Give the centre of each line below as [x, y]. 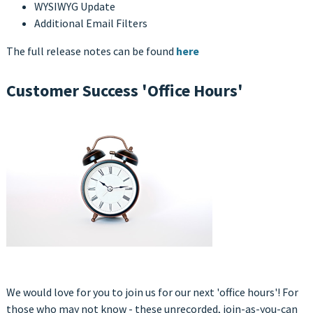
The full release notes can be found [90, 51]
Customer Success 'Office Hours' [124, 90]
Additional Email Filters [90, 23]
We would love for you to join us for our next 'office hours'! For [152, 292]
